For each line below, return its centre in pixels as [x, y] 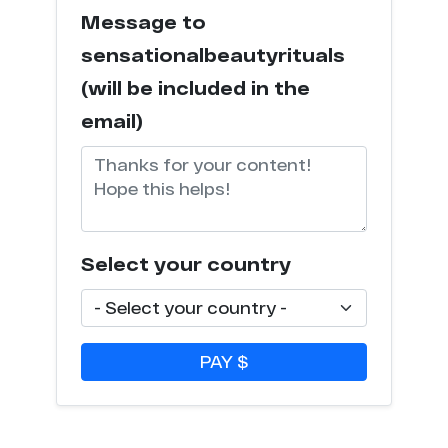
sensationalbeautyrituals [213, 55]
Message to [143, 22]
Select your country [186, 264]
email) [112, 121]
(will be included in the [195, 88]
